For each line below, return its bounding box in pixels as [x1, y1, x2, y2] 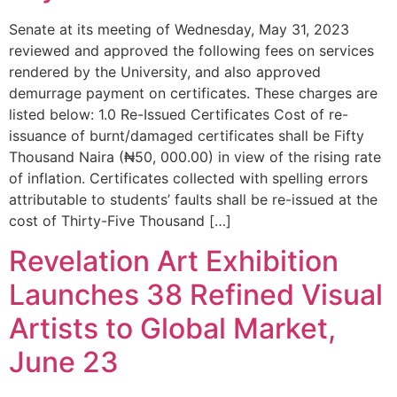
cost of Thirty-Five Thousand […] [9, 212, 231, 230]
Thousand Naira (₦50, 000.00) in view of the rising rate [9, 148, 381, 167]
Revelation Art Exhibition [9, 243, 339, 278]
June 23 [9, 344, 119, 379]
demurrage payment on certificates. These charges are [9, 84, 378, 103]
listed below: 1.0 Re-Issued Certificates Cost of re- [9, 105, 348, 124]
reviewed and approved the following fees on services [9, 42, 374, 60]
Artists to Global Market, [9, 310, 336, 346]
